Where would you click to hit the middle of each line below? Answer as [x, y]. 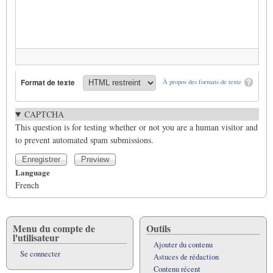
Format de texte [48, 83]
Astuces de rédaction [186, 257]
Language [33, 172]
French [27, 185]
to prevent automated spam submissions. [84, 140]
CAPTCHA [44, 114]
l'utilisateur [36, 237]
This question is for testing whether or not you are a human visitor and [136, 127]
